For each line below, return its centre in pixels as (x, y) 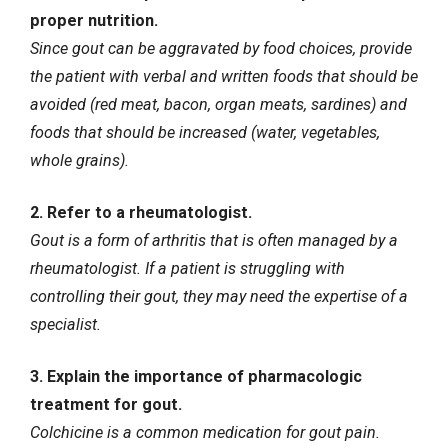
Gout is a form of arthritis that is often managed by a (214, 240)
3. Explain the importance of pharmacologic (196, 377)
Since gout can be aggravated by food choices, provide (221, 48)
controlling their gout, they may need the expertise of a (219, 296)
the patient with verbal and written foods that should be (224, 76)
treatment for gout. (106, 405)
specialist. (65, 324)
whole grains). (79, 160)
